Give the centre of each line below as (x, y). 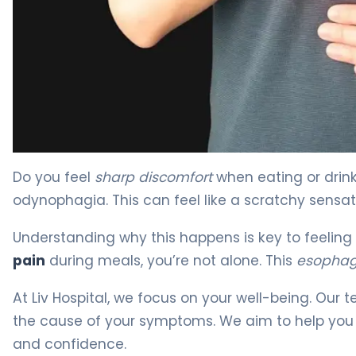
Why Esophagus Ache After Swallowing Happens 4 (168, 161)
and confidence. (70, 344)
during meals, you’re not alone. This (171, 260)
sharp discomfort (153, 177)
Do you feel (54, 177)
